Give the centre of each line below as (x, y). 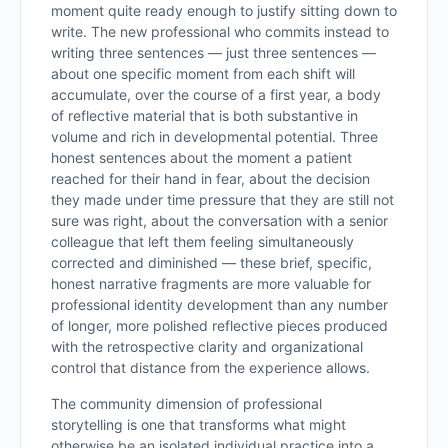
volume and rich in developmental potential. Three (214, 136)
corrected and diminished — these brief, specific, (211, 262)
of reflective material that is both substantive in (204, 115)
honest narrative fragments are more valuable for (211, 283)
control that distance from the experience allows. (210, 367)
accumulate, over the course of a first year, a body (216, 94)
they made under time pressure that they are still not (222, 199)
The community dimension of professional (186, 403)
